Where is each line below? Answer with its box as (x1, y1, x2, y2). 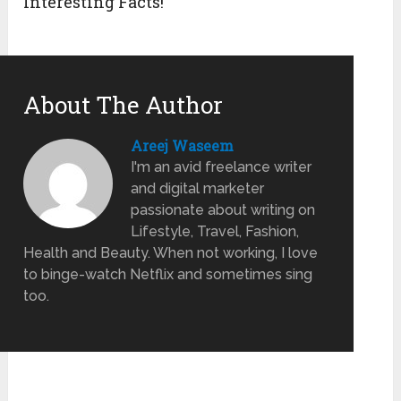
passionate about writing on (131, 200, 316, 218)
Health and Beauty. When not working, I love (23, 243, 319, 261)
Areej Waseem (131, 135, 235, 155)
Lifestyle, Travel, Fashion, (131, 222, 300, 240)
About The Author (23, 89, 224, 120)
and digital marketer (131, 179, 265, 197)
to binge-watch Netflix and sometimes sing (23, 265, 313, 283)
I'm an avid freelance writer (131, 158, 312, 175)
